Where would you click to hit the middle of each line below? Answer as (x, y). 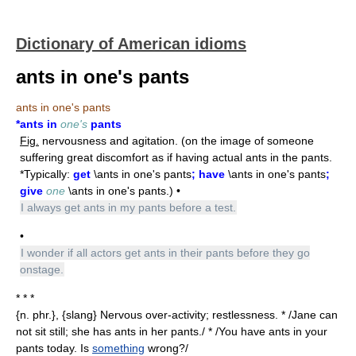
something (118, 348)
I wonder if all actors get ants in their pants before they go (165, 253)
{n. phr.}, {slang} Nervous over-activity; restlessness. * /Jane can (177, 315)
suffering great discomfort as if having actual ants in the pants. (176, 157)
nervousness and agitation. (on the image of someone (176, 141)
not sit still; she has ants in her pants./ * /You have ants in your (172, 331)
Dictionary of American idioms (131, 44)
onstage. (42, 269)
